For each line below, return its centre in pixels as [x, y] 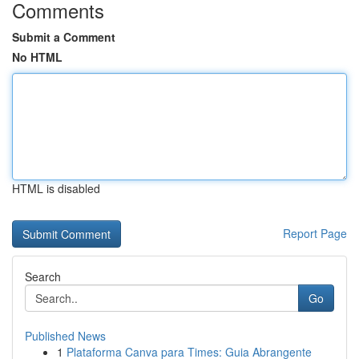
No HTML [37, 57]
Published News [65, 336]
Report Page [315, 233]
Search [43, 276]
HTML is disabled [56, 188]
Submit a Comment [64, 37]
